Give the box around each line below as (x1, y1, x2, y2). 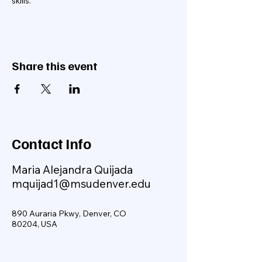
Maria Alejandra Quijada (12, 163, 133, 177)
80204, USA (12, 219, 57, 229)
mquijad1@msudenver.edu (12, 177, 151, 191)
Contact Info (12, 134, 91, 153)
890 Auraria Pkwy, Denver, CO (12, 208, 126, 219)
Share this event (12, 58, 98, 73)
